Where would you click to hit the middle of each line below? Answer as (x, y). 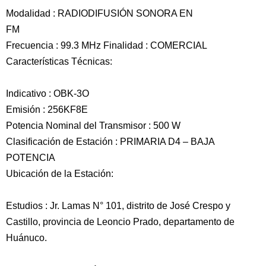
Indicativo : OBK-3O (47, 94)
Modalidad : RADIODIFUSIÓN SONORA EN (99, 13)
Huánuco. (26, 238)
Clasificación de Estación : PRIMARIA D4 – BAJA (110, 142)
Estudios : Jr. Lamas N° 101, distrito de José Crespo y (118, 206)
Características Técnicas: (59, 61)
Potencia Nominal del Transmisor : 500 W (93, 126)
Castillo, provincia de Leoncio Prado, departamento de (120, 222)
